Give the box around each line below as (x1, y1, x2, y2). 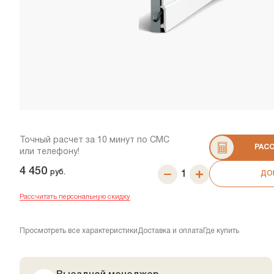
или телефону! (20, 148, 80, 157)
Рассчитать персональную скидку (20, 194, 130, 201)
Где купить (203, 228, 239, 235)
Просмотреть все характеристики (20, 228, 138, 235)
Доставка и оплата (138, 228, 203, 235)
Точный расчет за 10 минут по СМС (20, 136, 169, 145)
